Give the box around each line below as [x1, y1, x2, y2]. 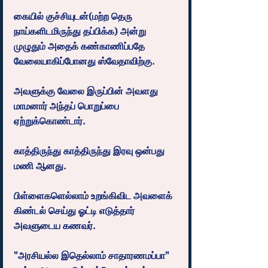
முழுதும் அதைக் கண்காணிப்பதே [14, 40, 147, 52]
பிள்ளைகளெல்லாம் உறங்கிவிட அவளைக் [14, 190, 175, 202]
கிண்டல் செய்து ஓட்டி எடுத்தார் [14, 205, 137, 217]
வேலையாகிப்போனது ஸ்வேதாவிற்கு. [14, 55, 155, 67]
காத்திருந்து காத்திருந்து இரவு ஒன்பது [14, 145, 167, 157]
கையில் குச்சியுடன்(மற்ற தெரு [14, 10, 135, 22]
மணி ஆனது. [14, 160, 66, 172]
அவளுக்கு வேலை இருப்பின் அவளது [14, 85, 160, 97]
